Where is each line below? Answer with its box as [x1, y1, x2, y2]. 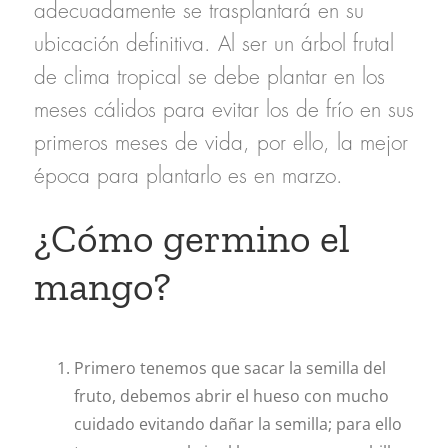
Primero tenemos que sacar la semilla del [73, 356, 386, 379]
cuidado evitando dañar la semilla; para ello [73, 412, 402, 435]
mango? [33, 261, 171, 310]
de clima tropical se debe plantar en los [33, 66, 385, 90]
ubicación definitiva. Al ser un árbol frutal [33, 33, 394, 57]
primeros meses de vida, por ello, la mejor [33, 132, 408, 156]
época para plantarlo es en [33, 165, 282, 189]
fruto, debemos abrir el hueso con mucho [73, 384, 389, 407]
